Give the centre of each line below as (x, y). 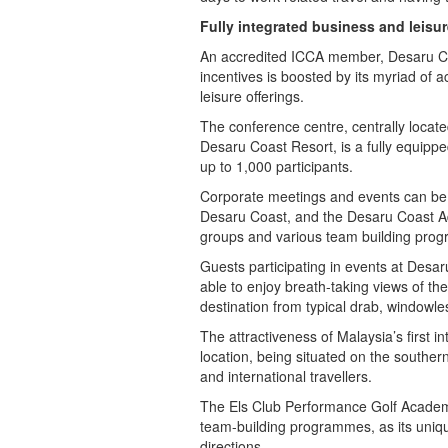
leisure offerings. (251, 96)
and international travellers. (285, 376)
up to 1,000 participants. (276, 166)
